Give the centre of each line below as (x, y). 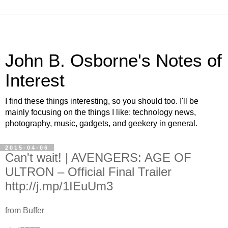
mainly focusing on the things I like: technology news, (101, 112)
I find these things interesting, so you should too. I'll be (102, 101)
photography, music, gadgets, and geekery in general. (101, 123)
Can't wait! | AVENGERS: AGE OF (98, 158)
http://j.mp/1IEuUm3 (59, 186)
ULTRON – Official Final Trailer (88, 172)
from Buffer (25, 210)
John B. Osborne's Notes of (113, 61)
